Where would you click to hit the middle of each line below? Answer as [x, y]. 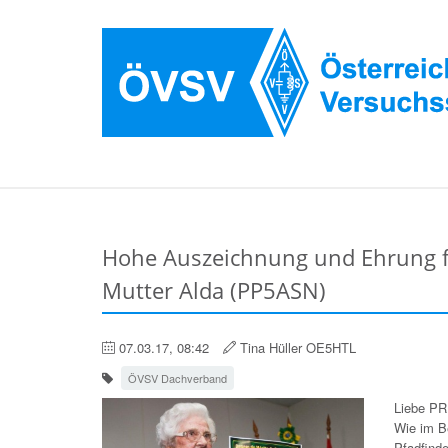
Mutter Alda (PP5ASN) [214, 290]
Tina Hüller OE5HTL [296, 347]
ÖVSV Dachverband [177, 378]
